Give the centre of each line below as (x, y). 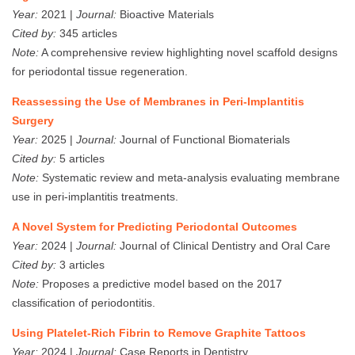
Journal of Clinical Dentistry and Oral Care (223, 245)
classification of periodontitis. (84, 302)
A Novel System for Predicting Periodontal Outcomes (155, 226)
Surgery (33, 120)
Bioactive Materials (165, 14)
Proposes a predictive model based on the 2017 (160, 283)
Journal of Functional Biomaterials (203, 139)
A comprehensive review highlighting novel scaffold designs (188, 52)
